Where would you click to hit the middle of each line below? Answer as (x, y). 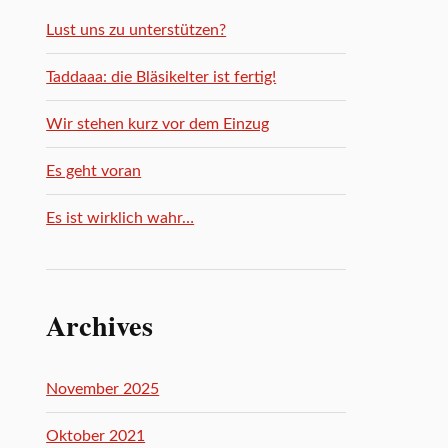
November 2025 (103, 389)
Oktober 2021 (96, 436)
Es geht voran (94, 171)
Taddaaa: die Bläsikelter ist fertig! (161, 77)
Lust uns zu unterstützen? (136, 30)
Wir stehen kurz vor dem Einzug (158, 124)
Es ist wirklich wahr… (120, 218)
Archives (100, 325)
